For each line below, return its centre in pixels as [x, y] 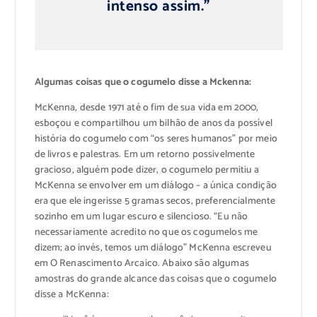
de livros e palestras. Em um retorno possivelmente [145, 155]
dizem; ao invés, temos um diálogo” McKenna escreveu [153, 248]
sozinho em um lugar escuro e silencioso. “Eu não [141, 217]
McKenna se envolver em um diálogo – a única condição [155, 186]
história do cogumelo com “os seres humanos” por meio [156, 139]
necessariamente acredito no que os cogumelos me [146, 233]
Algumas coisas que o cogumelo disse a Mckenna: [143, 83]
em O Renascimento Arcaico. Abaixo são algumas [142, 264]
